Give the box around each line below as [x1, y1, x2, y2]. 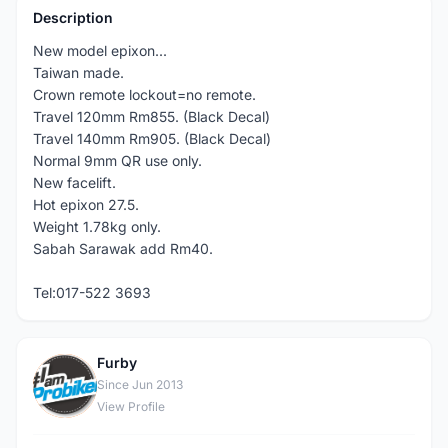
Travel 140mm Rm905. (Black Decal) [33, 130, 271, 147]
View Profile [97, 399, 165, 414]
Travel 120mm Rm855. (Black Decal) [33, 108, 270, 125]
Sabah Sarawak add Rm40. [33, 240, 213, 257]
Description [33, 9, 113, 26]
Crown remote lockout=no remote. [33, 86, 256, 103]
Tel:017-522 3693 [33, 284, 151, 301]
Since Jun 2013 [97, 377, 183, 392]
